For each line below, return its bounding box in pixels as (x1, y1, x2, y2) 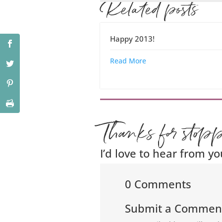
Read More (110, 55, 146, 65)
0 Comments (124, 176, 191, 191)
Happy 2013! (110, 33, 155, 44)
